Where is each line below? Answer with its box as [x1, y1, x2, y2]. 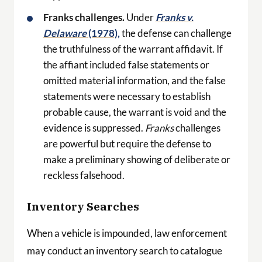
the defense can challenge [119, 27, 232, 40]
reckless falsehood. [43, 169, 125, 182]
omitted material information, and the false [43, 74, 226, 87]
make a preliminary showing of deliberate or [43, 153, 230, 166]
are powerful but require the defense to [43, 137, 211, 150]
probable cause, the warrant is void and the [43, 106, 226, 119]
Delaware [43, 27, 87, 40]
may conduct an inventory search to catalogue [26, 244, 222, 257]
